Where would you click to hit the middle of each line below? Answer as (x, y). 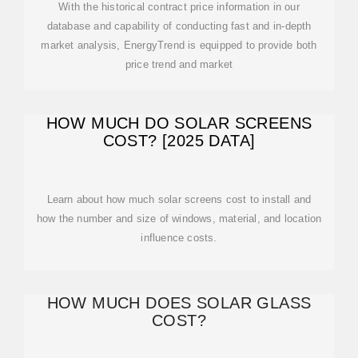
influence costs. (179, 238)
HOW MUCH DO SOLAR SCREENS (179, 123)
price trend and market (179, 64)
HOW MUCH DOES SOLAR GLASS (179, 303)
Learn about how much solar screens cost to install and (179, 199)
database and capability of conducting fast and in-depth (179, 26)
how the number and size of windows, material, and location (179, 219)
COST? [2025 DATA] (179, 141)
